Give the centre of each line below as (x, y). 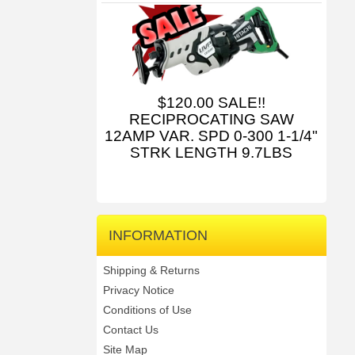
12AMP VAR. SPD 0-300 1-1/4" (212, 136)
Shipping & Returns (151, 271)
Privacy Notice (138, 290)
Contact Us (130, 330)
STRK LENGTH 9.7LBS (212, 152)
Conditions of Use (147, 310)
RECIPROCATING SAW (211, 119)
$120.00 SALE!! (211, 102)
